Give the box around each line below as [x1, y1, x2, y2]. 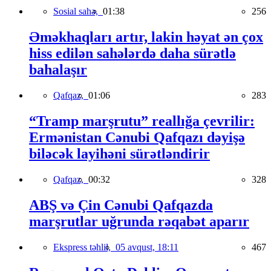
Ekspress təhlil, [53, 241, 116, 252]
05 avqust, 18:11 [116, 241, 178, 252]
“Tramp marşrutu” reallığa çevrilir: [29, 113, 255, 129]
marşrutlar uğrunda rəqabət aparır [29, 213, 249, 229]
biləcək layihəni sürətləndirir [29, 146, 210, 162]
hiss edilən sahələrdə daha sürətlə [29, 45, 236, 62]
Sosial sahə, [53, 6, 103, 17]
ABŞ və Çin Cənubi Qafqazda [29, 197, 213, 213]
